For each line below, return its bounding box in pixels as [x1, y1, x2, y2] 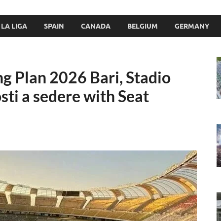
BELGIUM [127, 22, 158, 30]
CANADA [81, 22, 110, 30]
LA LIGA [1, 22, 27, 30]
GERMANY [175, 22, 209, 30]
